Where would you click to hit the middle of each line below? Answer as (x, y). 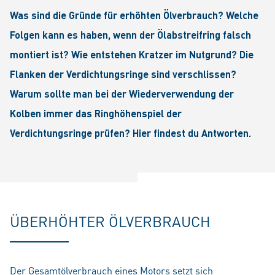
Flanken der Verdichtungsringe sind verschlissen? (123, 74)
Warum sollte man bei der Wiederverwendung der (122, 94)
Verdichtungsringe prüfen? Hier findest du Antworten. (130, 133)
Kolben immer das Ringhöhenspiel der (96, 113)
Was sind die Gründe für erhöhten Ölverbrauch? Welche (134, 15)
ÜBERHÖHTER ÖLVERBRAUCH (110, 221)
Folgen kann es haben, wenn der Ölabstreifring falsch (130, 35)
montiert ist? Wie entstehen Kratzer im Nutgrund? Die (132, 54)
